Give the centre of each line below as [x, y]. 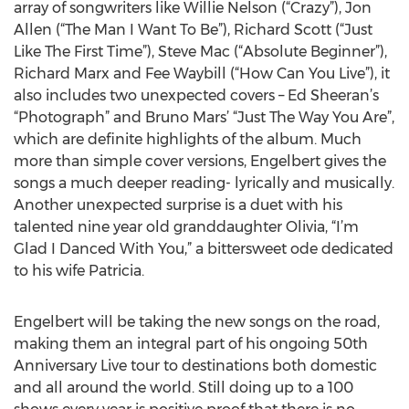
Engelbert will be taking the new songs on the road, [197, 322]
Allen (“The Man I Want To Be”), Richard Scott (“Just [193, 30]
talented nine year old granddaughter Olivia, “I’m [186, 227]
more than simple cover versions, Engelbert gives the [200, 161]
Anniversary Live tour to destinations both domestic [195, 366]
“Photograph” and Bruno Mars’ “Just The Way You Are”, [204, 117]
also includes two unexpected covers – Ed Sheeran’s [196, 95]
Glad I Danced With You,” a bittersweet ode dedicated [204, 249]
